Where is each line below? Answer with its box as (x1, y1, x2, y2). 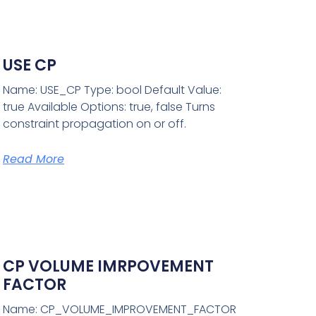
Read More (3, 151, 65, 168)
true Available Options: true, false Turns (3, 99, 216, 116)
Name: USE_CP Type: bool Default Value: (3, 82, 222, 99)
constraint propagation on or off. (3, 116, 187, 133)
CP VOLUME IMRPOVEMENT (3, 255, 214, 278)
